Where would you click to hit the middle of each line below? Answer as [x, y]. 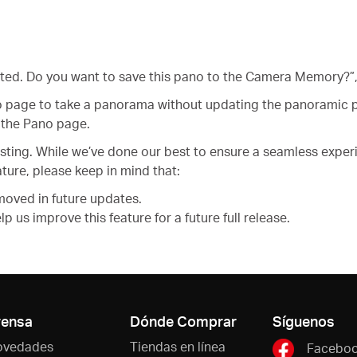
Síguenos [304, 320]
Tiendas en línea [177, 346]
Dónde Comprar [183, 320]
